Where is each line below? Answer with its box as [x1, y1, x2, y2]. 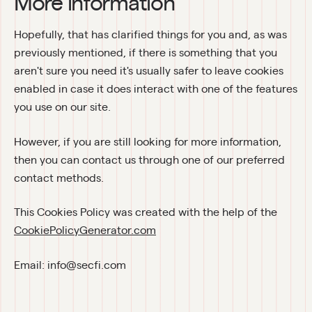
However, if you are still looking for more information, [14, 133, 281, 148]
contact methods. [14, 169, 104, 185]
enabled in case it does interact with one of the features [14, 81, 297, 96]
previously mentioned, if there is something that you [14, 45, 277, 60]
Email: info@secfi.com [14, 256, 126, 272]
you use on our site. [14, 99, 111, 114]
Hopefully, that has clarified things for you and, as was [14, 26, 287, 42]
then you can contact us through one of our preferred [14, 151, 285, 166]
